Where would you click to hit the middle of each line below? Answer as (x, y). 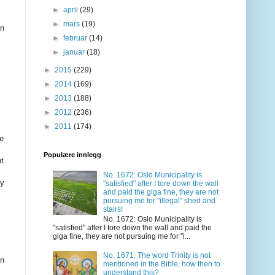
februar (76, 38)
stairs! (113, 209)
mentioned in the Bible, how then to (161, 264)
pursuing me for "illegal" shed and (159, 200)
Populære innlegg (72, 155)
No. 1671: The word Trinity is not (157, 255)
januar (75, 52)
